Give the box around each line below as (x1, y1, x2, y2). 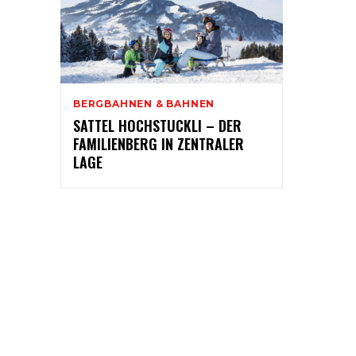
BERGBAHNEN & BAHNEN (73, 98, 215, 110)
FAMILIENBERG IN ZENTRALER (73, 133, 244, 155)
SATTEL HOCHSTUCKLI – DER (73, 115, 242, 137)
